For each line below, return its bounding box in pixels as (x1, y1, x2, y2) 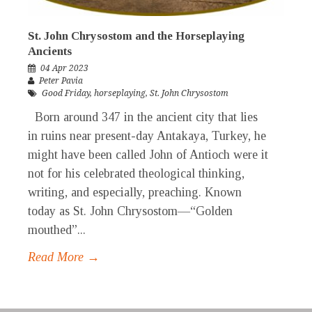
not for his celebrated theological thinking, (28, 166, 244, 181)
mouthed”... (28, 223, 86, 237)
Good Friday (42, 88, 90, 99)
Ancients (28, 45, 72, 58)
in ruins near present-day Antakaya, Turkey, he (28, 129, 266, 143)
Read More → (28, 250, 100, 265)
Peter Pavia (39, 76, 83, 86)
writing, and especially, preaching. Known (28, 185, 242, 200)
